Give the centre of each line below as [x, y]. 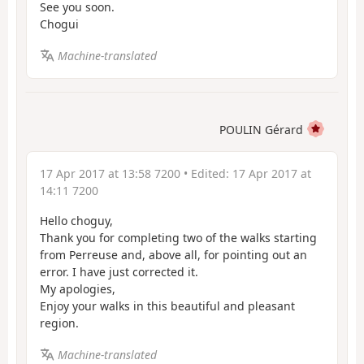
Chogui [59, 24]
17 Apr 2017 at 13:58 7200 [110, 174]
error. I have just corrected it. [119, 272]
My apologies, [78, 289]
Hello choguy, [76, 221]
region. [59, 323]
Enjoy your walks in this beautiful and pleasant [167, 306]
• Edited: [206, 174]
